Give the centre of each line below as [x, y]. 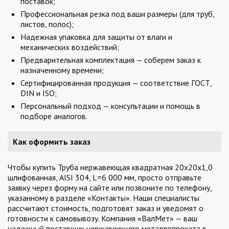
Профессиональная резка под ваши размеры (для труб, [117, 14]
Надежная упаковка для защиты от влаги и [96, 37]
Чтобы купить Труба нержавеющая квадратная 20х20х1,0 [110, 167]
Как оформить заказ [52, 142]
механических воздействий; [70, 47]
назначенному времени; [62, 70]
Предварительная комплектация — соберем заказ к [111, 60]
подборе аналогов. [54, 116]
